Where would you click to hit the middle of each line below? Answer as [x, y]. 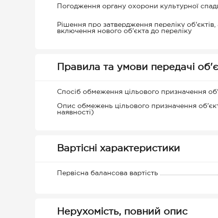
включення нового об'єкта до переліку [124, 31]
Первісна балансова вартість [108, 173]
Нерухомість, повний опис [122, 212]
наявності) [75, 112]
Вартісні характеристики [118, 148]
